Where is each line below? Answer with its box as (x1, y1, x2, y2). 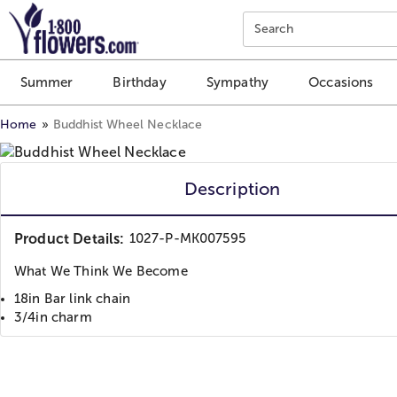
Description (183, 178, 281, 198)
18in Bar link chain (14, 291, 131, 306)
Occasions (308, 74, 374, 90)
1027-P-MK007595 (128, 230, 245, 245)
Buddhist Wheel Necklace (52, 117, 203, 131)
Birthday (113, 74, 167, 90)
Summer (19, 74, 74, 90)
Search (253, 22, 294, 35)
